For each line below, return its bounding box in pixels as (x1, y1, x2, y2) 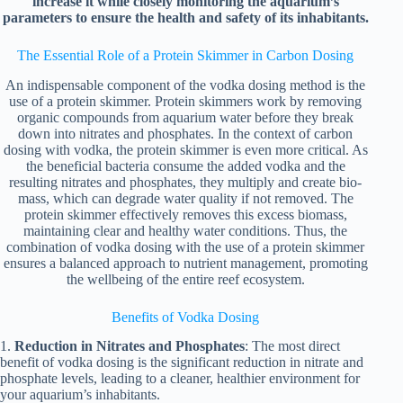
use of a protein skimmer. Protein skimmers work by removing (9, 93, 363, 109)
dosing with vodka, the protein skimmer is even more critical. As (3, 141, 368, 157)
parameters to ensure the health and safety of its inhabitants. (2, 9, 369, 25)
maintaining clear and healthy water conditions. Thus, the (23, 222, 348, 238)
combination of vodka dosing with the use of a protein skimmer (6, 238, 365, 255)
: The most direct (245, 338, 340, 354)
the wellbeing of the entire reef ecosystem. (66, 271, 305, 287)
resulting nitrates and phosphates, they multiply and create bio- (9, 174, 363, 190)
